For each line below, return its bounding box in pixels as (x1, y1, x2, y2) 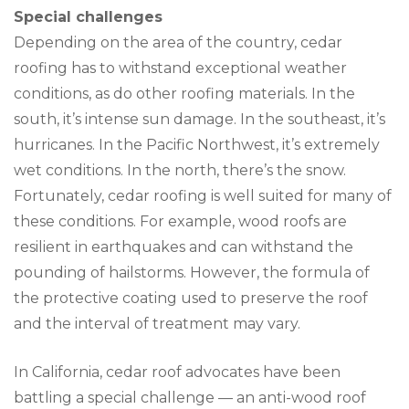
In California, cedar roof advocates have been (14, 362, 341, 381)
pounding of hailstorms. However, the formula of (14, 263, 370, 281)
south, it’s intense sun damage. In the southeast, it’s (14, 110, 385, 128)
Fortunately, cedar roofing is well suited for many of (14, 186, 392, 204)
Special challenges (14, 7, 163, 26)
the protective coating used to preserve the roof (14, 288, 368, 307)
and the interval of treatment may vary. (14, 314, 300, 332)
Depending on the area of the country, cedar (14, 33, 342, 51)
